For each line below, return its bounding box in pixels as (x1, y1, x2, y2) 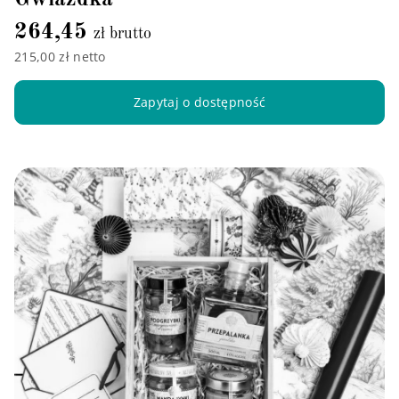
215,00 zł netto (14, 47, 106, 65)
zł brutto (94, 25, 151, 42)
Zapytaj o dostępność (133, 94, 266, 111)
